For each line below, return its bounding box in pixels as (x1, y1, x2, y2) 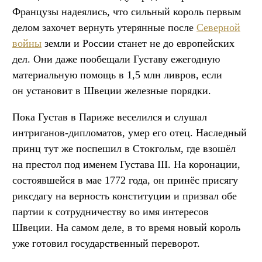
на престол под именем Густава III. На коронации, (12, 158, 240, 170)
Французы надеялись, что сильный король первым (12, 5, 241, 18)
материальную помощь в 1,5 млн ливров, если (12, 68, 222, 81)
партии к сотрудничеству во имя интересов (12, 205, 209, 218)
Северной (196, 21, 240, 33)
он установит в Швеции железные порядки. (12, 84, 211, 96)
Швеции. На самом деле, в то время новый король (12, 221, 240, 233)
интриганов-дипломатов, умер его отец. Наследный (12, 126, 247, 139)
